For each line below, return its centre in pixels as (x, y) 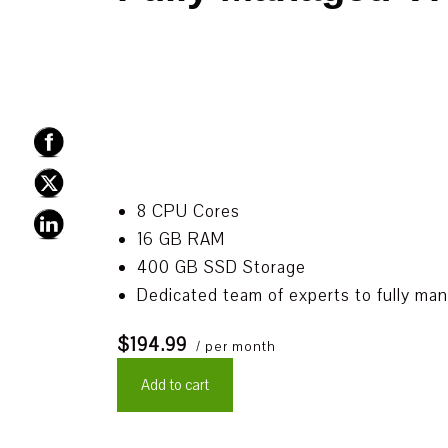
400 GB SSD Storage (221, 267)
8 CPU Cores (188, 211)
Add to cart (175, 385)
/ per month (234, 346)
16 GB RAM (181, 239)
